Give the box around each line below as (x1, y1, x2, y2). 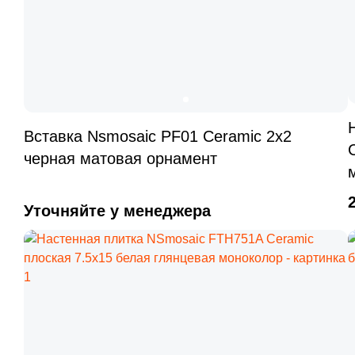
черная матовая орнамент (24, 150, 217, 167)
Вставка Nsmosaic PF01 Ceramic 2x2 (24, 128, 292, 145)
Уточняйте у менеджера (24, 202, 211, 219)
